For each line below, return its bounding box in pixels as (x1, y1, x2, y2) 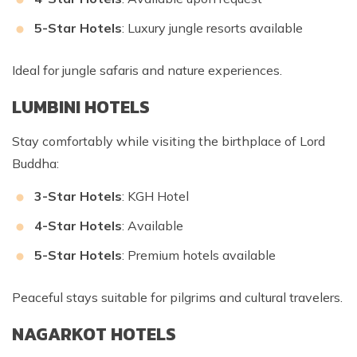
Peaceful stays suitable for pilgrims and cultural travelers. (12, 289, 343, 306)
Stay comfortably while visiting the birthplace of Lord (12, 133, 325, 150)
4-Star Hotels (34, 218, 122, 234)
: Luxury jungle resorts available (122, 20, 303, 37)
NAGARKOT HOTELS (12, 321, 176, 348)
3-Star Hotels (34, 188, 122, 205)
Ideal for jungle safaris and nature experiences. (12, 62, 282, 79)
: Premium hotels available (122, 247, 276, 264)
